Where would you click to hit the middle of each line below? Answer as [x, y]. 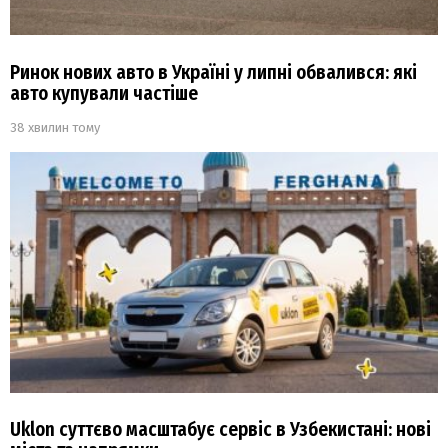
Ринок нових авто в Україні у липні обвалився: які [213, 72]
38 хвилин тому [55, 127]
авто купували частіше [104, 93]
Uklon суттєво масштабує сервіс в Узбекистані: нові [220, 429]
